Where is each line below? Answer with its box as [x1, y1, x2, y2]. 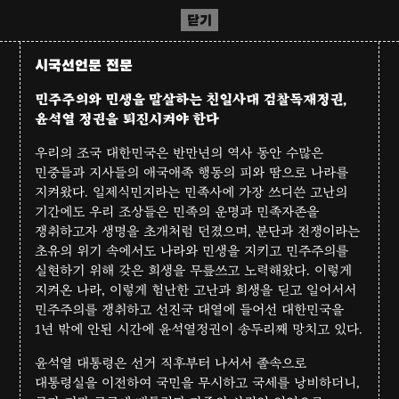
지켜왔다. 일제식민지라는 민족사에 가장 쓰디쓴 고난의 [35, 183, 348, 200]
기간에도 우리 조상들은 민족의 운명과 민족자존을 [35, 203, 320, 220]
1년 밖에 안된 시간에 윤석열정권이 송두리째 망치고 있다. [35, 321, 363, 338]
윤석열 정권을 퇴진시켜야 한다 [35, 110, 220, 127]
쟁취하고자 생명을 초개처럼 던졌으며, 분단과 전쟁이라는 [35, 223, 361, 240]
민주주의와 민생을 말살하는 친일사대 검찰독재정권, [35, 91, 348, 108]
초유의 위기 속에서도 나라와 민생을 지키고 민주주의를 [35, 242, 349, 259]
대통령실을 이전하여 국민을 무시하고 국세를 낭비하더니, [35, 374, 361, 391]
